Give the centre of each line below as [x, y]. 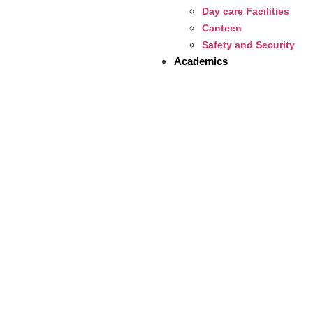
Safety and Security [248, 44]
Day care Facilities [245, 11]
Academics [201, 61]
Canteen [221, 28]
